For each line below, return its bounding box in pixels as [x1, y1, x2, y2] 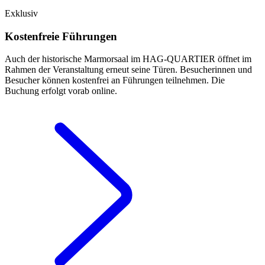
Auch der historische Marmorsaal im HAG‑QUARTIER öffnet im [5, 54, 251, 64]
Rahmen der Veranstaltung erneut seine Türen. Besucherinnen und [5, 64, 252, 75]
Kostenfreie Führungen [5, 30, 117, 43]
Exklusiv [5, 8, 38, 18]
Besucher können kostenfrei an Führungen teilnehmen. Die [5, 75, 225, 86]
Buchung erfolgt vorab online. [5, 86, 117, 96]
